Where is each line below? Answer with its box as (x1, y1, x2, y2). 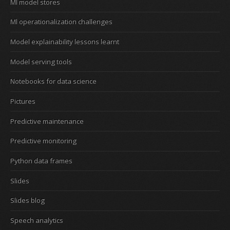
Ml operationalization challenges (10, 17, 112, 27)
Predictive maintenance (10, 116, 84, 126)
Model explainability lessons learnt (10, 36, 119, 46)
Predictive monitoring (10, 136, 76, 146)
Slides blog (10, 196, 45, 205)
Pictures (10, 96, 35, 106)
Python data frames (10, 156, 72, 165)
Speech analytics (10, 215, 63, 225)
